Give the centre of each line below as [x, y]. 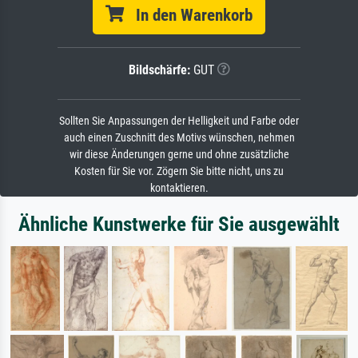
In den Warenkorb [188, 15]
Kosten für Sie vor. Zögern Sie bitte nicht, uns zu [179, 171]
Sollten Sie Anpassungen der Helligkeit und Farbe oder [179, 121]
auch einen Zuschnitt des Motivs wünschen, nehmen [179, 137]
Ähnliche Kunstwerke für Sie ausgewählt [179, 224]
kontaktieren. [179, 188]
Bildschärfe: [159, 70]
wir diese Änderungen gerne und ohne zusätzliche [179, 154]
